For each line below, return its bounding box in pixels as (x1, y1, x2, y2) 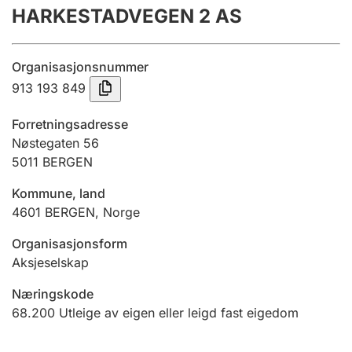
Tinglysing (27, 97, 93, 113)
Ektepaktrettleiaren (27, 234, 152, 250)
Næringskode (12, 286, 93, 302)
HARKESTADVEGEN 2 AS (12, 5, 242, 27)
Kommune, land (12, 185, 105, 201)
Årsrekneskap (27, 20, 115, 36)
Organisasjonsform (12, 236, 127, 251)
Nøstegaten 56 (12, 135, 99, 151)
